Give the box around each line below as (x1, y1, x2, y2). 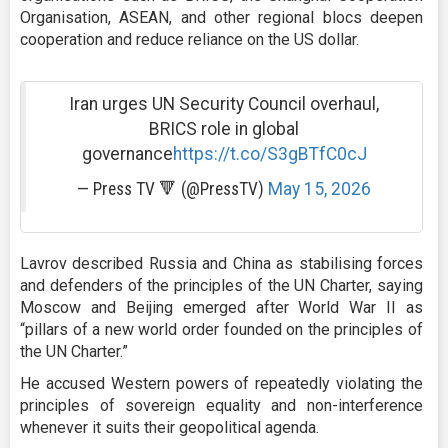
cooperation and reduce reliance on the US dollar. (20, 29, 359, 49)
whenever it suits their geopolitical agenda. (20, 417, 319, 437)
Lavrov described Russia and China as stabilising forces (20, 253, 423, 273)
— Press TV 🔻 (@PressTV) (77, 178, 268, 199)
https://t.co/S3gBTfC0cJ (172, 143, 367, 164)
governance (81, 143, 173, 164)
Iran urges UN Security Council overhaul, (69, 93, 379, 114)
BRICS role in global (149, 118, 299, 139)
